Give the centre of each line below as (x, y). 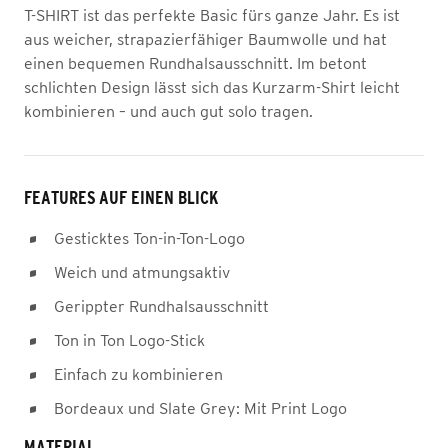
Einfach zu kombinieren (138, 374)
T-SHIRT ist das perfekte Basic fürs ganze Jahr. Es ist (212, 15)
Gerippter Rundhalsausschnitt (161, 306)
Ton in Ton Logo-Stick (129, 340)
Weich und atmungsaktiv (142, 272)
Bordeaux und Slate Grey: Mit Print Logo (200, 408)
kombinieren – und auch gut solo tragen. (168, 111)
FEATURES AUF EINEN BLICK (121, 198)
